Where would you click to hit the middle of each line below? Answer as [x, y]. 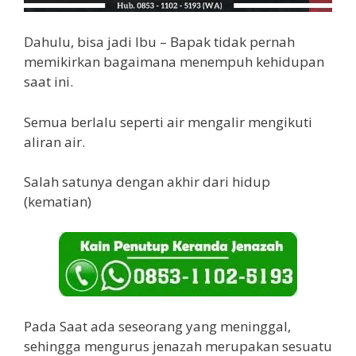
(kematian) [58, 202]
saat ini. [48, 82]
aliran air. [54, 141]
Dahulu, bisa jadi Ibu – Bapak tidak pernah [159, 42]
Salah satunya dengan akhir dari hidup [147, 182]
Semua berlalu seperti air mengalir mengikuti [168, 122]
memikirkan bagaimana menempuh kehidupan [174, 62]
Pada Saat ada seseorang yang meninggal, [157, 327]
